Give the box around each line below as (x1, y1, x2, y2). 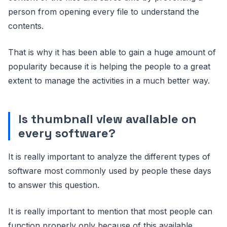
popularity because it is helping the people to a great (8, 61, 210, 71)
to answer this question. (8, 180, 99, 190)
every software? (18, 125, 116, 141)
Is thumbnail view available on (18, 111, 197, 127)
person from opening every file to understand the (8, 7, 199, 17)
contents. (8, 21, 44, 31)
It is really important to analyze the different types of (8, 152, 210, 162)
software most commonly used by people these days (8, 166, 211, 176)
